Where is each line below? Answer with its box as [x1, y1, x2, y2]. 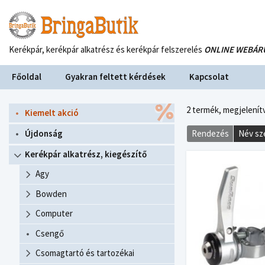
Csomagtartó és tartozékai [35, 247, 134, 258]
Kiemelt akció [25, 106, 79, 118]
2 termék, [186, 104, 223, 115]
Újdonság [25, 127, 63, 139]
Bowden [35, 188, 67, 199]
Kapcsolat [189, 71, 229, 82]
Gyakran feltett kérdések [65, 71, 166, 82]
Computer [35, 208, 73, 219]
